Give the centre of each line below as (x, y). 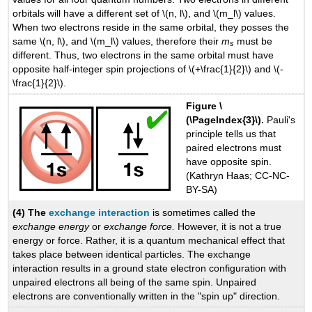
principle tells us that (231, 134)
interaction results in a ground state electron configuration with (150, 268)
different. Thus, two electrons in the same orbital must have (143, 55)
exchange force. (140, 226)
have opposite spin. (229, 162)
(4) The (31, 212)
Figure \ (204, 106)
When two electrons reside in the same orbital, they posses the (151, 27)
